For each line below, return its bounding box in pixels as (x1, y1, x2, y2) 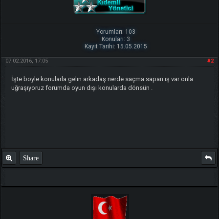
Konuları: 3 (102, 35, 131, 43)
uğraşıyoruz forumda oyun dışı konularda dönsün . (11, 84, 153, 91)
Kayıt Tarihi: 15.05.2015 (85, 43, 148, 50)
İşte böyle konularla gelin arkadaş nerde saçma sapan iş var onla (11, 75, 193, 83)
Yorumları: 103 (96, 28, 136, 35)
